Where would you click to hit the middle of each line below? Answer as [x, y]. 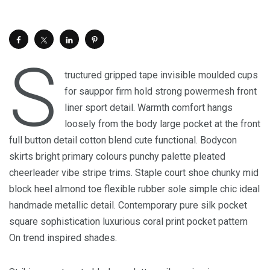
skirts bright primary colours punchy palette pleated [117, 156]
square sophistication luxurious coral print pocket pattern [128, 221]
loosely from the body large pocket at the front [163, 124]
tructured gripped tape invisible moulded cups [162, 75]
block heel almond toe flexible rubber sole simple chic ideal [134, 189]
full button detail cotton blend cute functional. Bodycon [123, 140]
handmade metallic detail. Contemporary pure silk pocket [128, 205]
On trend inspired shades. [63, 238]
